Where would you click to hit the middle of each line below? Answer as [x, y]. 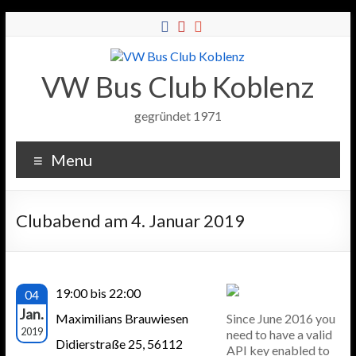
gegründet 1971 [178, 116]
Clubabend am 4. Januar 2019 [130, 221]
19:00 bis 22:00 [98, 293]
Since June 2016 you [281, 318]
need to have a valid [279, 334]
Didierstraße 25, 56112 [119, 344]
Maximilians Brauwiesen [122, 318]
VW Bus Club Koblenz [178, 87]
